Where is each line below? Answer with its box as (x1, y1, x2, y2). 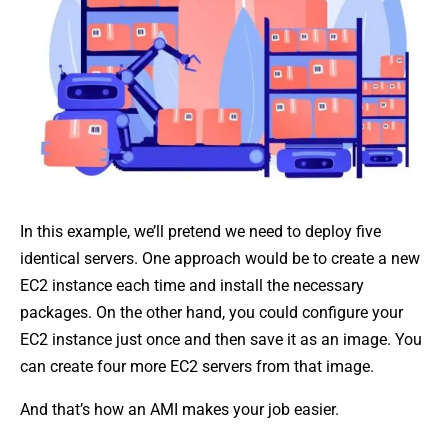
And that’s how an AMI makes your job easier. (20, 399, 339, 419)
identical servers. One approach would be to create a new (20, 248, 420, 268)
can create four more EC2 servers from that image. (20, 356, 382, 376)
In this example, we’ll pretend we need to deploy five (20, 221, 381, 241)
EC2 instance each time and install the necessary (20, 275, 364, 295)
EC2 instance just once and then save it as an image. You (20, 329, 422, 349)
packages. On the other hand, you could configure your (20, 302, 403, 322)
